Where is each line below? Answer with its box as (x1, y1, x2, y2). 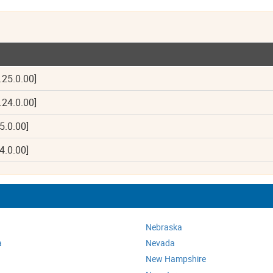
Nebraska (146, 221, 182, 233)
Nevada (146, 237, 175, 249)
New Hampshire (146, 253, 206, 264)
